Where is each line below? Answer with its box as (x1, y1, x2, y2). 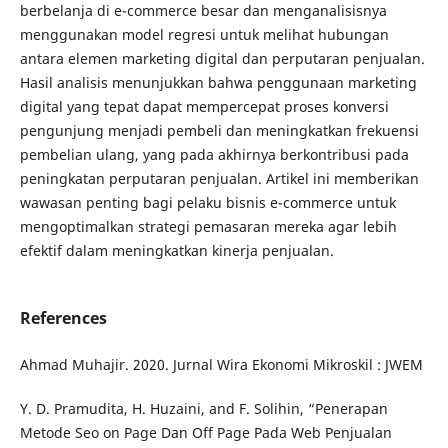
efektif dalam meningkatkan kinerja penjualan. (19, 240, 334, 260)
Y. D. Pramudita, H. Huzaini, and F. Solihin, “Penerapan (19, 399, 388, 419)
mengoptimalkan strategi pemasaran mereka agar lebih (19, 216, 397, 236)
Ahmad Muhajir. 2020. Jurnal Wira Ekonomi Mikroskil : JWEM (19, 355, 423, 374)
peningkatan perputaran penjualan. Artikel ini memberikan (19, 168, 419, 188)
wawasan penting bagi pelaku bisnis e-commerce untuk (19, 192, 396, 212)
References (19, 306, 107, 329)
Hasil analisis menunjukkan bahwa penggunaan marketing (19, 72, 417, 92)
